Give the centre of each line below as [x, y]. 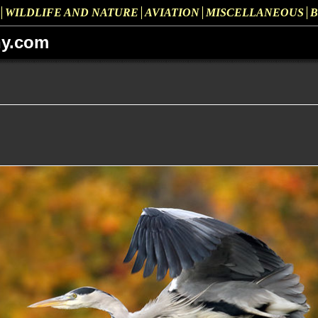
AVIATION [172, 12]
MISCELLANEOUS [255, 12]
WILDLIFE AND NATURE [72, 12]
